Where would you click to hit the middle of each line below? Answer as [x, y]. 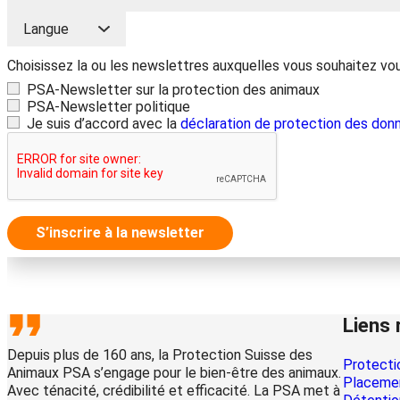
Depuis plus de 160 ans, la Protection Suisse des [160, 354]
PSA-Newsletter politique [108, 106]
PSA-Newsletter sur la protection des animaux [173, 89]
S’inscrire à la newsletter [120, 232]
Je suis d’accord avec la [104, 123]
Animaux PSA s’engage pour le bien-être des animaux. [174, 372]
